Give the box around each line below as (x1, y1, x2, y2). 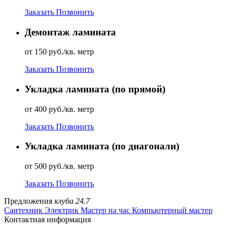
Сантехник (4, 206, 43, 215)
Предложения (4, 197, 54, 206)
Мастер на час (81, 206, 130, 215)
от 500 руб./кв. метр (25, 162, 94, 171)
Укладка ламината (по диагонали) (25, 141, 179, 152)
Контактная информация (4, 215, 91, 224)
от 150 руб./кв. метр (25, 47, 94, 56)
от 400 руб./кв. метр (25, 104, 94, 113)
